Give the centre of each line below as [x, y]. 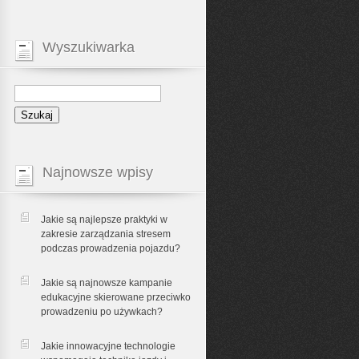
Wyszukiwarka [88, 47]
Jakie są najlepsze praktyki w [104, 220]
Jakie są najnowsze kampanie [106, 283]
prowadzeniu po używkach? [101, 312]
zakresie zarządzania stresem [105, 234]
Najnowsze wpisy [97, 173]
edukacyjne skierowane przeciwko [115, 298]
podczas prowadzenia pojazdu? [110, 249]
